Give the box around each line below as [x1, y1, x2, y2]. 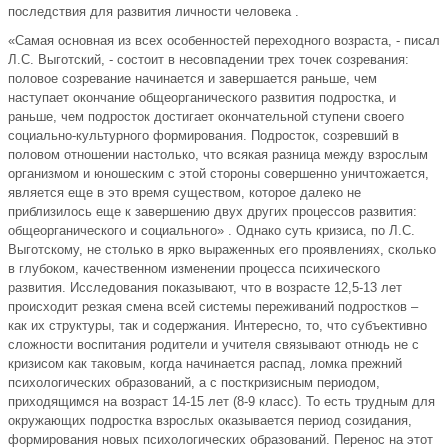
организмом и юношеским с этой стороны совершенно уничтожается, [8, 166, 429, 182]
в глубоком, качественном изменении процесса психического [8, 261, 380, 277]
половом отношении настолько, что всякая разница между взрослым [8, 147, 428, 163]
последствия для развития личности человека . [8, 4, 299, 20]
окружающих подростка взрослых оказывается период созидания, [8, 413, 412, 429]
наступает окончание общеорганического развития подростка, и [8, 90, 396, 106]
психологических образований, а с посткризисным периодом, [8, 375, 380, 391]
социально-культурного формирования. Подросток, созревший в [8, 128, 399, 144]
